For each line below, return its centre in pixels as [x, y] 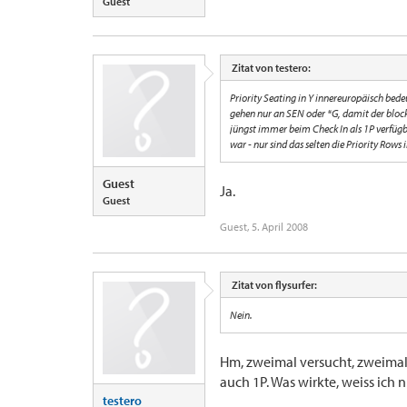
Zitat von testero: [271, 68]
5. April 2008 [280, 227]
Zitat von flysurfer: [274, 285]
